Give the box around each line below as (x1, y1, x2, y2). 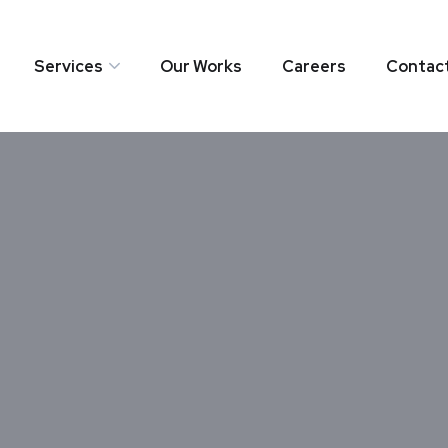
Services (33, 55, 103, 77)
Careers (281, 55, 346, 77)
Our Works (159, 55, 242, 77)
